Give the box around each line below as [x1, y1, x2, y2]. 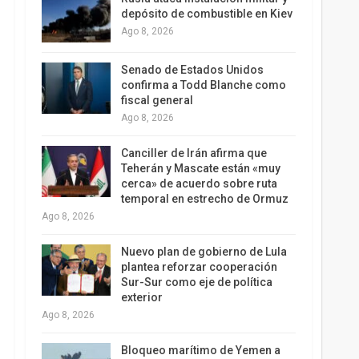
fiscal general [120, 93, 193, 107]
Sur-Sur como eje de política [120, 275, 272, 288]
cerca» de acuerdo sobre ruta [120, 176, 277, 190]
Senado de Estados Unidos [120, 63, 264, 76]
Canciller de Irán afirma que [120, 146, 267, 159]
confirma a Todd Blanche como [120, 78, 286, 91]
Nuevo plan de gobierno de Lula [120, 244, 287, 258]
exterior [120, 290, 163, 304]
